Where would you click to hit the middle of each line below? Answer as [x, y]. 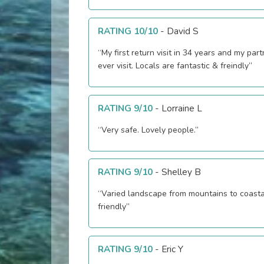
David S [182, 31]
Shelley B [181, 172]
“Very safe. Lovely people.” [148, 130]
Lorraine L [181, 108]
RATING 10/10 [128, 31]
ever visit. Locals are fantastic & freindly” [175, 65]
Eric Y [172, 249]
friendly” [113, 207]
